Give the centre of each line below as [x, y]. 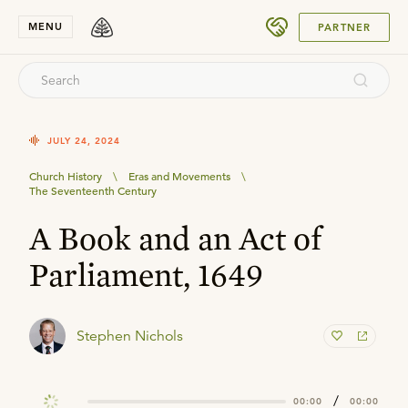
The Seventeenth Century [93, 190]
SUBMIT [340, 20]
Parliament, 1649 [146, 274]
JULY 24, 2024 [84, 141]
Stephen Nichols [130, 336]
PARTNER [344, 27]
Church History [66, 176]
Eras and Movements [179, 176]
